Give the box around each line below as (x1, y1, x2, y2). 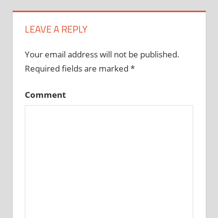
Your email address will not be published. (25, 48, 180, 60)
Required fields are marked (25, 62, 130, 74)
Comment (25, 89, 66, 101)
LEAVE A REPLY (25, 21, 88, 36)
